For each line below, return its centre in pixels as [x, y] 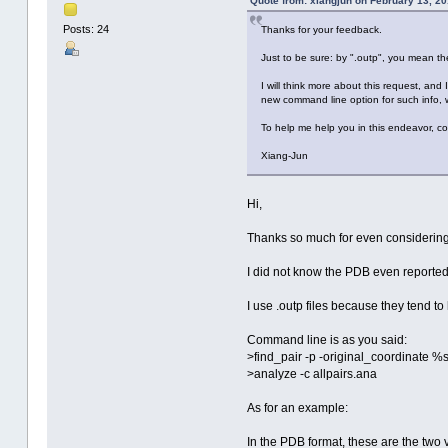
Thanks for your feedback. [321, 30]
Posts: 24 [85, 28]
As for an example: [297, 408]
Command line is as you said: [326, 340]
